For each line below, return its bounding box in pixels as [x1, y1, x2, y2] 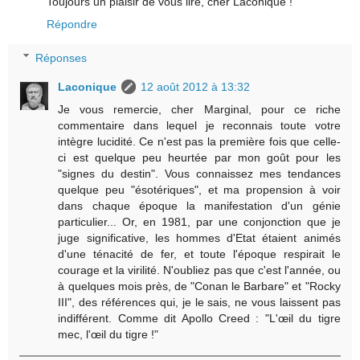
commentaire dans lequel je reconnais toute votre [58, 118, 341, 132]
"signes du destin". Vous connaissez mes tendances [58, 166, 341, 180]
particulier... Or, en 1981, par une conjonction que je [58, 215, 341, 228]
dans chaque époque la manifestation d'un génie [58, 198, 341, 212]
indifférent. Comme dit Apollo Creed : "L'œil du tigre [58, 311, 341, 325]
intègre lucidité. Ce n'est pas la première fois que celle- [58, 134, 341, 148]
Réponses [35, 51, 88, 64]
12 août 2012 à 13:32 [141, 80, 251, 93]
